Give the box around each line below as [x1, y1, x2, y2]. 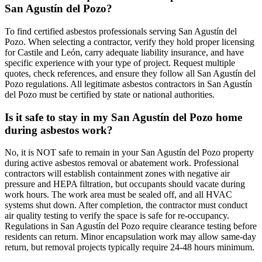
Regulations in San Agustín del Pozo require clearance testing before [5, 221, 257, 232]
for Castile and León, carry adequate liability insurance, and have [5, 47, 244, 57]
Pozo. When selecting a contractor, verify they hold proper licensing [5, 36, 254, 47]
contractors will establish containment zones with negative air [5, 168, 230, 179]
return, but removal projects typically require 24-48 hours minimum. [5, 242, 254, 253]
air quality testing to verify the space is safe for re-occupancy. [5, 211, 229, 221]
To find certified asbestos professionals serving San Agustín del [5, 26, 237, 36]
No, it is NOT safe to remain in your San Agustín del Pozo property [5, 147, 254, 158]
